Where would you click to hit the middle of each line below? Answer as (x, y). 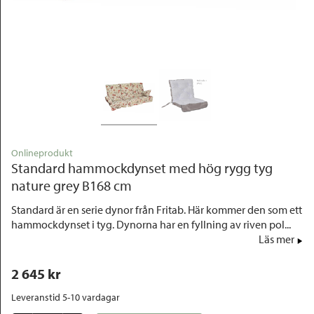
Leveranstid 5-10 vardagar (66, 297)
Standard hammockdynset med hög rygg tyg (142, 168)
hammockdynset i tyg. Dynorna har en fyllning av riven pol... (151, 224)
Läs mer (277, 239)
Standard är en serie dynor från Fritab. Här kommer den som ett (157, 210)
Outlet (32, 20)
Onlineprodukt (42, 153)
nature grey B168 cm (71, 185)
